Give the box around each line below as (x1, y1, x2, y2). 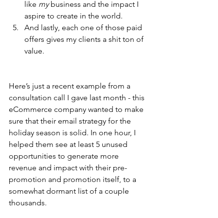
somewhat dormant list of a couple (9, 186, 131, 196)
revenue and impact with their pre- (9, 163, 127, 172)
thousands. (9, 198, 49, 207)
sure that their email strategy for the (9, 116, 133, 126)
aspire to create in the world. (24, 11, 123, 20)
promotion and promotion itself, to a (9, 174, 138, 184)
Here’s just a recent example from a (9, 81, 132, 91)
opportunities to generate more (9, 151, 121, 161)
